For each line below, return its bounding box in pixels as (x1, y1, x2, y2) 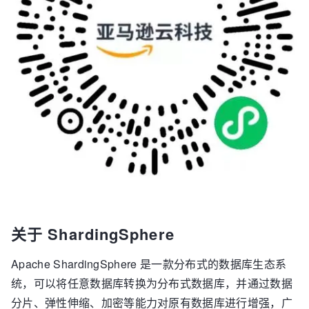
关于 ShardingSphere (11, 223, 175, 246)
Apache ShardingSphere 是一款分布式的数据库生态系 (11, 256, 287, 272)
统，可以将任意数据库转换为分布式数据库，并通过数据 (11, 275, 293, 292)
